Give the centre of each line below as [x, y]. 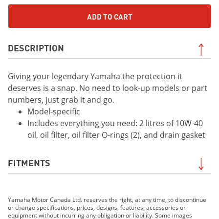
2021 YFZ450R [52, 191]
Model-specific [54, 111]
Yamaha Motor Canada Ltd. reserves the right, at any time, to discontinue [107, 200]
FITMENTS [29, 162]
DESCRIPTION [36, 47]
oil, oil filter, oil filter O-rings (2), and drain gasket [116, 135]
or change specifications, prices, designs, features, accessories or [97, 208]
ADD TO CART [109, 16]
